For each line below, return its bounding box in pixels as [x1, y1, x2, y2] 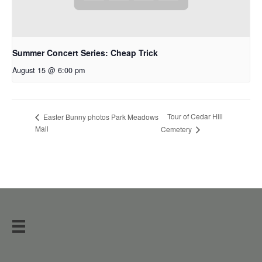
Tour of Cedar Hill [167, 111, 223, 122]
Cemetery [161, 124, 194, 135]
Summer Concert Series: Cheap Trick [12, 46, 158, 58]
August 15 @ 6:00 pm [12, 64, 85, 75]
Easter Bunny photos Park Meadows [42, 111, 158, 122]
